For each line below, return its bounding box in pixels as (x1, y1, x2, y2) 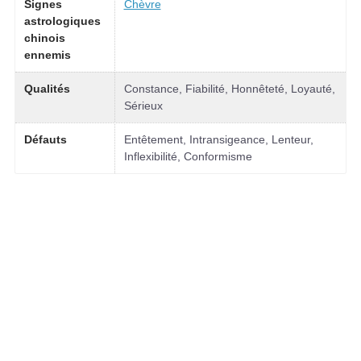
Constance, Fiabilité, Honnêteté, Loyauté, (123, 82, 335, 95)
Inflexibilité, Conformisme (123, 150, 252, 163)
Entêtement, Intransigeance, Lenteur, (123, 133, 313, 146)
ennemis (23, 48, 71, 61)
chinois (23, 31, 65, 44)
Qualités (23, 82, 70, 95)
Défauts (23, 133, 67, 146)
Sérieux (123, 99, 163, 112)
